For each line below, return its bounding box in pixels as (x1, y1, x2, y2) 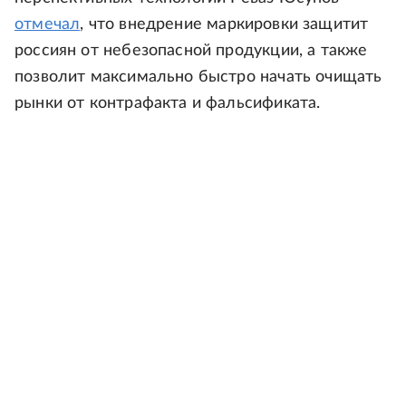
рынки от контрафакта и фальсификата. (14, 95, 321, 111)
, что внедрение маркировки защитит (80, 16, 369, 33)
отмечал (14, 16, 81, 33)
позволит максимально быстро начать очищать (14, 69, 382, 85)
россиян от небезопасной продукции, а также (14, 43, 368, 59)
